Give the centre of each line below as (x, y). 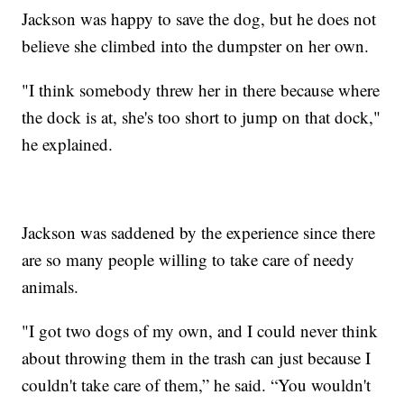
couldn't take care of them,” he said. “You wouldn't (197, 384)
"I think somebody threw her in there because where (201, 89)
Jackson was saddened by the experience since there (199, 232)
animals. (50, 286)
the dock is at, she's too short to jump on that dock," (202, 116)
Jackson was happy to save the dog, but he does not (199, 18)
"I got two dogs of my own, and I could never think (200, 330)
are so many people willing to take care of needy (188, 259)
